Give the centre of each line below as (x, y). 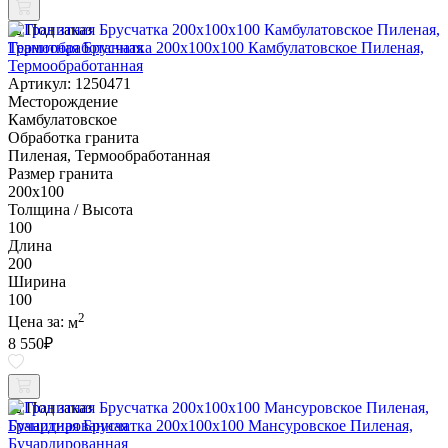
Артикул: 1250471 (69, 84)
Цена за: (38, 322)
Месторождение (63, 102)
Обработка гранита (73, 138)
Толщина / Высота (70, 210)
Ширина (37, 282)
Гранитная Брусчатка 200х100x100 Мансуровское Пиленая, (210, 425)
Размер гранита (60, 174)
